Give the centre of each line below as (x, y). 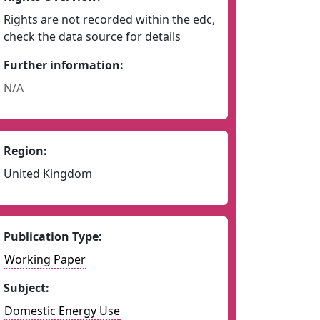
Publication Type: (52, 236)
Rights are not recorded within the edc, (109, 19)
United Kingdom (47, 174)
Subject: (26, 288)
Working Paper (45, 259)
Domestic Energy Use (62, 311)
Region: (25, 151)
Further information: (63, 65)
